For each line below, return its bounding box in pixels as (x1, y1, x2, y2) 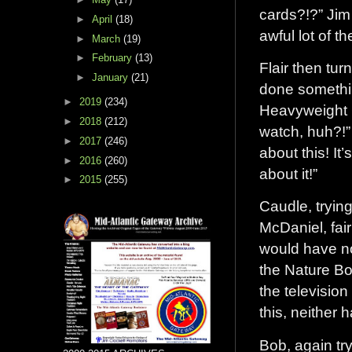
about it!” (259, 164, 317, 182)
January (91, 71, 131, 84)
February (91, 52, 135, 64)
